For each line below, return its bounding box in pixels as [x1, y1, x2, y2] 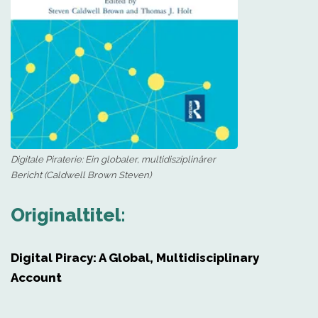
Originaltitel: [11, 204, 126, 226]
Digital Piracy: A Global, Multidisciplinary [11, 251, 259, 265]
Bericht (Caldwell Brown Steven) [11, 170, 151, 180]
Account [11, 270, 62, 285]
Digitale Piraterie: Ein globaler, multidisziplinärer [11, 154, 216, 165]
